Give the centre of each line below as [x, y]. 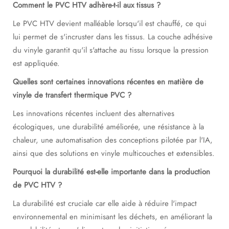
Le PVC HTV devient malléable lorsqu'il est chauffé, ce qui [110, 24]
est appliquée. [36, 63]
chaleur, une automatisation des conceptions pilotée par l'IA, [113, 140]
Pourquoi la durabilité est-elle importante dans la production [111, 172]
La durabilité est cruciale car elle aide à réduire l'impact [105, 203]
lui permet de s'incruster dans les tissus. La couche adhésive [113, 37]
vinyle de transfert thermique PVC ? [72, 95]
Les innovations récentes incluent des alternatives [94, 113]
